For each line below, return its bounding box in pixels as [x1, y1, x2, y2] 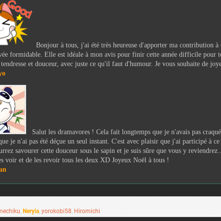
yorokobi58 [41, 208, 72, 215]
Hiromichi [74, 208, 100, 215]
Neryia [23, 208, 39, 215]
